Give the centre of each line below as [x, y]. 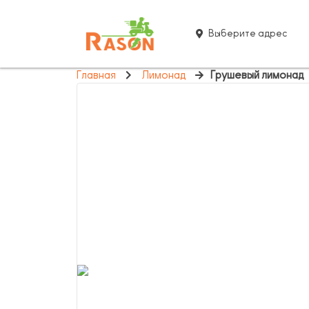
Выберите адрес [248, 33]
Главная [96, 75]
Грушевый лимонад [257, 75]
